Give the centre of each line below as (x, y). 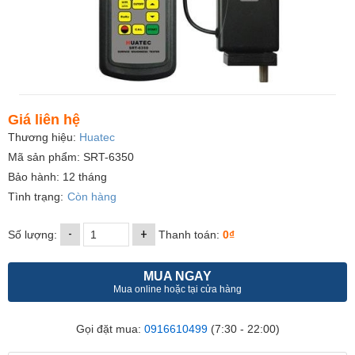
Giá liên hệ (44, 120)
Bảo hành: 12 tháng (57, 177)
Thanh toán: (189, 235)
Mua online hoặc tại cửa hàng (177, 290)
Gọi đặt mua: (110, 329)
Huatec (97, 137)
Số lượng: (34, 235)
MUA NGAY (177, 277)
